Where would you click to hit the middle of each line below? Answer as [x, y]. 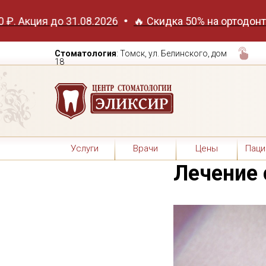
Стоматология [85, 53]
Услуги [84, 148]
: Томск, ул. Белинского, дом [172, 53]
